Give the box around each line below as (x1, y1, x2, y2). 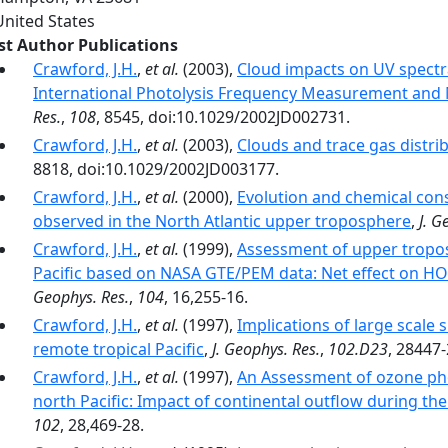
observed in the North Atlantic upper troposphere (33, 210, 411, 232)
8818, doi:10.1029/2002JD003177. (33, 158, 279, 180)
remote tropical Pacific (33, 338, 204, 360)
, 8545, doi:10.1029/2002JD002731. (96, 106, 350, 128)
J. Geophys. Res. (212, 338, 320, 360)
